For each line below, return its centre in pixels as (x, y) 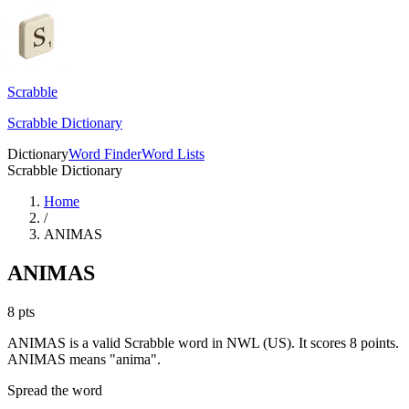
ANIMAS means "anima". (84, 359)
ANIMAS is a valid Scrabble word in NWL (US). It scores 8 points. (203, 342)
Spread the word (55, 390)
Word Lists (173, 154)
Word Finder (105, 154)
